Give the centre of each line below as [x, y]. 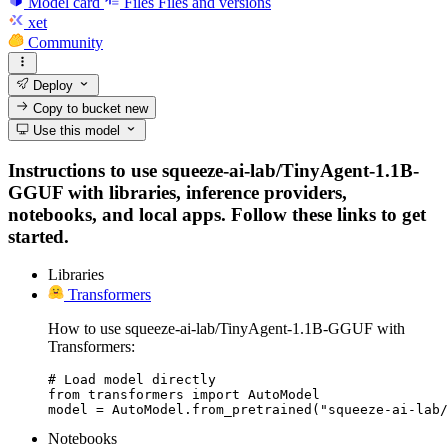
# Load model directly [132, 380]
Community [65, 42]
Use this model [75, 130]
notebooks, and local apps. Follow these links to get [217, 214]
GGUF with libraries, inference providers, [177, 192]
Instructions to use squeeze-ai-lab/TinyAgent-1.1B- [213, 170]
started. [38, 236]
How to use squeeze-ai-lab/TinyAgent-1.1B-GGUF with [226, 329]
